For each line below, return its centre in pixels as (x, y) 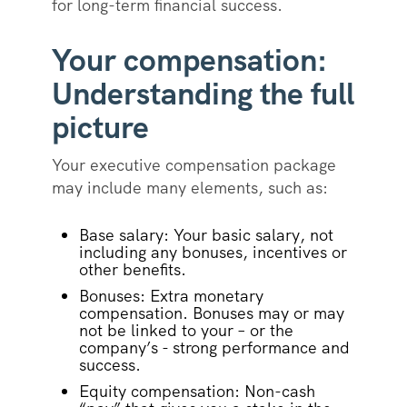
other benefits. (134, 270)
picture (104, 128)
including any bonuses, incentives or (213, 253)
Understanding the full (203, 94)
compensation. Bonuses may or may (211, 313)
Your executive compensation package (194, 165)
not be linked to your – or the (186, 331)
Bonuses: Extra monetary (171, 296)
